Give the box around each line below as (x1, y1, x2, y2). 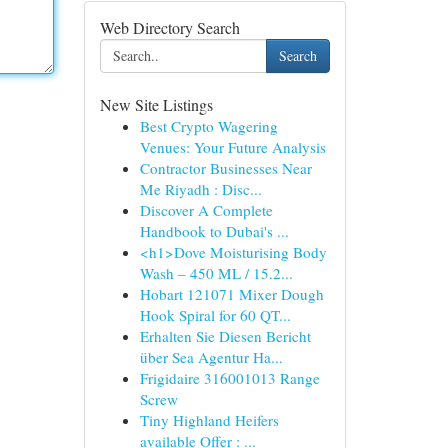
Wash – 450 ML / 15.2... (139, 263, 293, 283)
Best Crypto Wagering (139, 116, 278, 136)
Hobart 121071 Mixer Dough (139, 284, 324, 304)
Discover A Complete (139, 200, 273, 220)
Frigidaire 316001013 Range (139, 368, 320, 388)
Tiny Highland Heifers (139, 410, 279, 430)
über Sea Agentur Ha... (139, 347, 283, 367)
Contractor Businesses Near (139, 158, 312, 178)
